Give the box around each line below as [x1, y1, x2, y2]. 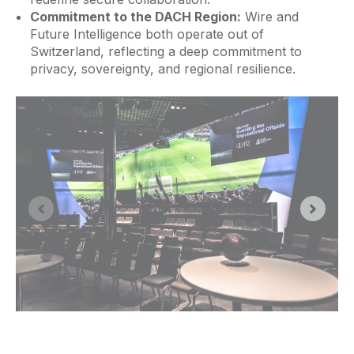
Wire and [240, 8, 299, 24]
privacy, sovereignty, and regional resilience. [29, 60, 296, 77]
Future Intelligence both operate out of [29, 25, 264, 42]
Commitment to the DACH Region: [29, 8, 241, 24]
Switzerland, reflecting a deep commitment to [29, 43, 302, 59]
